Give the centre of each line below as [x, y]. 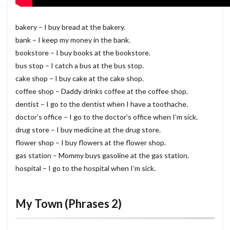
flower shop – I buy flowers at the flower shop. [91, 143]
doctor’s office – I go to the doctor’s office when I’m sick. [107, 117]
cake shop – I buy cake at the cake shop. [80, 79]
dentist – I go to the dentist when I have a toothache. [102, 104]
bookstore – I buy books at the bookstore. [83, 53]
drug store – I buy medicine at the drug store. [88, 130]
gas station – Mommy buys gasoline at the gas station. [102, 156]
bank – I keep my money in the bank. [73, 40]
